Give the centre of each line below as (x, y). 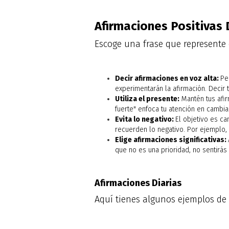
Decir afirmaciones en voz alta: (167, 79)
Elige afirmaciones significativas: (171, 140)
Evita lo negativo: (145, 120)
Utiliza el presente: (147, 99)
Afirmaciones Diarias (138, 183)
